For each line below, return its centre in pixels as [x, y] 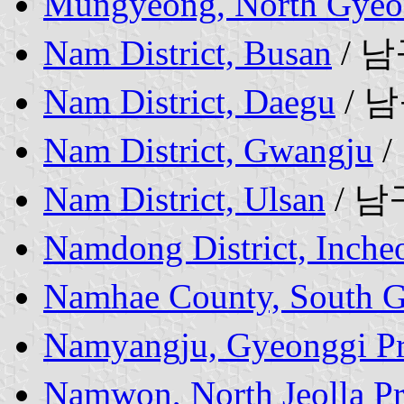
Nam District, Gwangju [208, 150]
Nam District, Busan [188, 52]
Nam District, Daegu [189, 101]
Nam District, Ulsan [184, 198]
